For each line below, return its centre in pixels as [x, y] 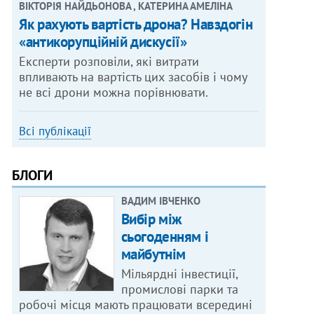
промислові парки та [179, 289]
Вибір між [151, 219]
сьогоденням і [165, 237]
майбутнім [153, 254]
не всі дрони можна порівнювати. [114, 93]
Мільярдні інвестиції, [179, 274]
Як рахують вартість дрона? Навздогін [136, 25]
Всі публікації [55, 131]
